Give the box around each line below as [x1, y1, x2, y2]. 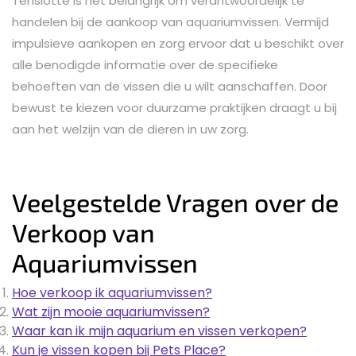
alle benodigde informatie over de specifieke [12, 56, 278, 73]
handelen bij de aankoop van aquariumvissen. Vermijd [12, 13, 329, 30]
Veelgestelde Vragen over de [12, 186, 339, 217]
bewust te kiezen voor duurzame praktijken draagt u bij [12, 99, 337, 116]
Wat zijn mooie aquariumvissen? [12, 302, 210, 321]
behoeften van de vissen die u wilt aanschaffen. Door [12, 77, 327, 95]
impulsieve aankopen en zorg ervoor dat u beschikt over [12, 34, 344, 52]
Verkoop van [12, 216, 155, 247]
